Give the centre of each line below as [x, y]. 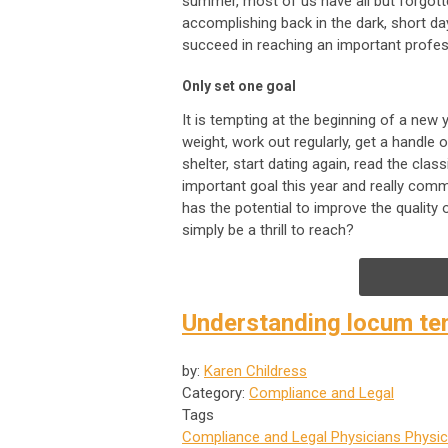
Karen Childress [255, 370]
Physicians [364, 436]
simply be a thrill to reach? [268, 229]
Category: [215, 392]
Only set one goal [239, 85]
